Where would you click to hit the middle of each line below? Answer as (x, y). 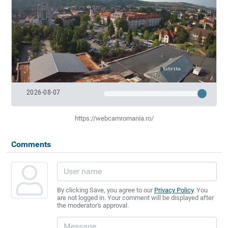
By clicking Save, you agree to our (105, 190)
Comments (31, 144)
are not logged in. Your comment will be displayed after (135, 197)
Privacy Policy (174, 190)
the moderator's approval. (93, 205)
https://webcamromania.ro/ (114, 118)
